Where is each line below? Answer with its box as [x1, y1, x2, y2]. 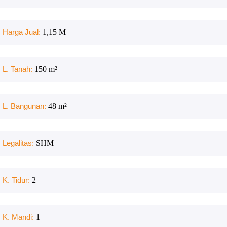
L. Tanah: [3, 65, 34, 73]
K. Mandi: [3, 213, 36, 221]
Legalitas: [3, 139, 36, 147]
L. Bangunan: [3, 102, 48, 110]
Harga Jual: [3, 28, 43, 36]
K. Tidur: [3, 176, 32, 184]
